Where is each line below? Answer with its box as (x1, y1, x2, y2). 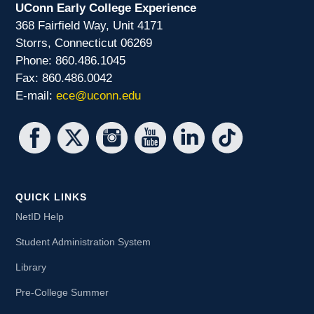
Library (15, 262, 47, 273)
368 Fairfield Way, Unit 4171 (15, 19, 163, 33)
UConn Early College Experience (15, 1, 197, 15)
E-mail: (15, 89, 57, 103)
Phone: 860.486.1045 (15, 54, 126, 68)
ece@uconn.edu (56, 89, 142, 103)
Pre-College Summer (15, 287, 109, 299)
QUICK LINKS (15, 191, 88, 203)
